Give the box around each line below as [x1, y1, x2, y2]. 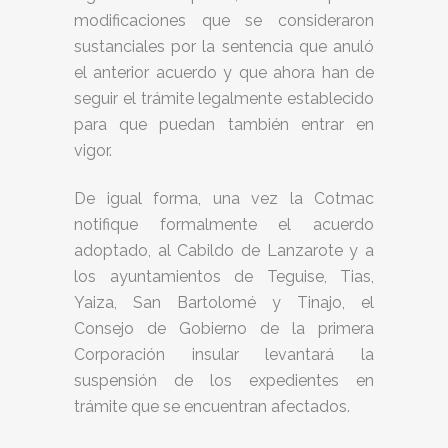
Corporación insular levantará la [74, 345, 374, 364]
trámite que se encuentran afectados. [74, 397, 354, 416]
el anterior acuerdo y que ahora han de [74, 63, 374, 82]
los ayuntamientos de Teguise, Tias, [74, 267, 374, 286]
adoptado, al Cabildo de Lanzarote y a [74, 241, 374, 260]
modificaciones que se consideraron [74, 11, 374, 30]
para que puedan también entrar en [74, 115, 374, 134]
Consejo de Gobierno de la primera [74, 319, 374, 338]
